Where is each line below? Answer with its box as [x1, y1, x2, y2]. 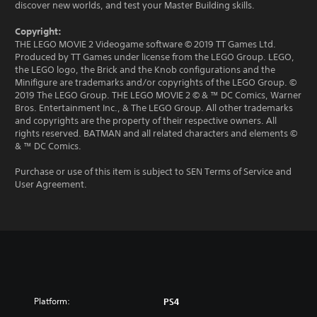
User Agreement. [15, 178, 87, 190]
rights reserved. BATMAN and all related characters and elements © [15, 127, 297, 139]
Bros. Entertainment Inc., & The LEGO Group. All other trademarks [15, 102, 293, 114]
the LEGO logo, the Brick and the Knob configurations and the [15, 64, 275, 76]
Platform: [34, 295, 70, 307]
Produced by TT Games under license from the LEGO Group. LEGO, [15, 51, 294, 63]
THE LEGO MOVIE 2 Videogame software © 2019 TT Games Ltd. [15, 38, 276, 50]
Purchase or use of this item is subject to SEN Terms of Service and [15, 166, 292, 178]
